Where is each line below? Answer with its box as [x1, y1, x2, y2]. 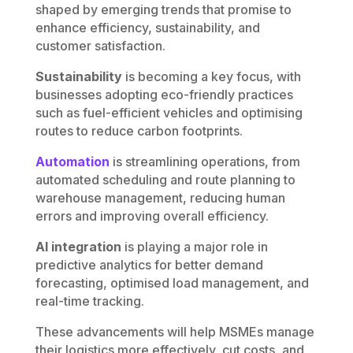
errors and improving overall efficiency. [35, 208, 272, 225]
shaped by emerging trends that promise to [35, 2, 292, 18]
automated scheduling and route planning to [35, 172, 295, 188]
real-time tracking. [35, 293, 147, 310]
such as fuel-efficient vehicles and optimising [35, 105, 303, 121]
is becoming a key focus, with [121, 69, 301, 85]
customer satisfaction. [35, 38, 169, 54]
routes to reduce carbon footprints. [35, 123, 246, 139]
